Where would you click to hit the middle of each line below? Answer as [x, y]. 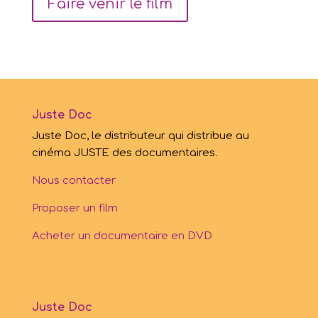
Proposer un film [75, 208]
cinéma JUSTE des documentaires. [124, 153]
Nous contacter [73, 180]
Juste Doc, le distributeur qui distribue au [140, 136]
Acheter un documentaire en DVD [122, 236]
